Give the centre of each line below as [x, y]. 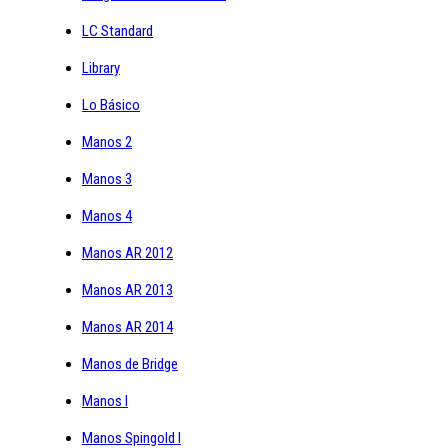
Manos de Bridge [130, 363]
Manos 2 [107, 141]
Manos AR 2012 [127, 252]
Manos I [105, 400]
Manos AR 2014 [127, 326]
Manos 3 [107, 178]
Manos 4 [107, 215]
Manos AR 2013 [127, 289]
